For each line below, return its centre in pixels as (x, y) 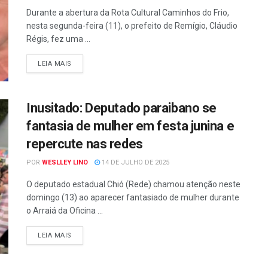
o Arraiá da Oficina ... (65, 211)
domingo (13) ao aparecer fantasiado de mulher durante (133, 198)
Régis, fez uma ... (58, 39)
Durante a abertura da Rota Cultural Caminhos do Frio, (128, 13)
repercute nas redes (85, 144)
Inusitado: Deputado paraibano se (121, 108)
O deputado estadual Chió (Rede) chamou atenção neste (133, 185)
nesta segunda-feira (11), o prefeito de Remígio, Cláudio (132, 26)
